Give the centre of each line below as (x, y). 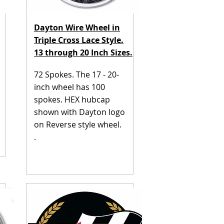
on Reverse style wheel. (78, 124)
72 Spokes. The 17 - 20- (76, 74)
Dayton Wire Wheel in (77, 27)
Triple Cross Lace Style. (78, 40)
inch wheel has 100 (69, 87)
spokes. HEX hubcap (72, 99)
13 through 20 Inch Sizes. (83, 52)
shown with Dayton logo (79, 112)
